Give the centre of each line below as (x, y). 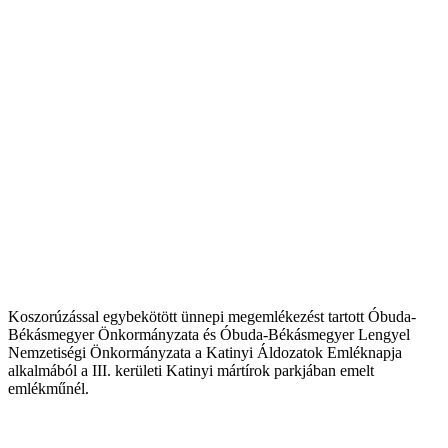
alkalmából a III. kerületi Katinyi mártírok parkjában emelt (191, 370)
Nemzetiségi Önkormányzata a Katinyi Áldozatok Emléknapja (205, 352)
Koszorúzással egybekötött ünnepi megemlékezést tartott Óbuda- (212, 316)
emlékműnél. (48, 388)
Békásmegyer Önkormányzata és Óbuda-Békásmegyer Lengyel (209, 334)
